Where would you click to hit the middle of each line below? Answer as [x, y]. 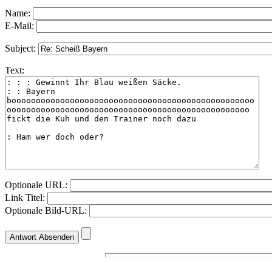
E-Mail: [21, 26]
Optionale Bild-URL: [47, 211]
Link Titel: [26, 198]
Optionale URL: [37, 185]
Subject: [22, 49]
